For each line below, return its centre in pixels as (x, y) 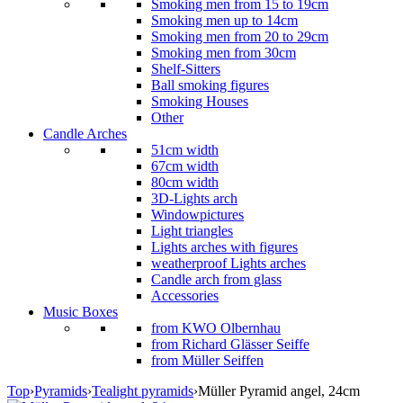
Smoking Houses (200, 101)
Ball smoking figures (210, 85)
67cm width (185, 166)
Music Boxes (81, 312)
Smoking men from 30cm (224, 53)
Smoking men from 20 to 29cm (240, 36)
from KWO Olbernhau (216, 328)
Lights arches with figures (224, 247)
